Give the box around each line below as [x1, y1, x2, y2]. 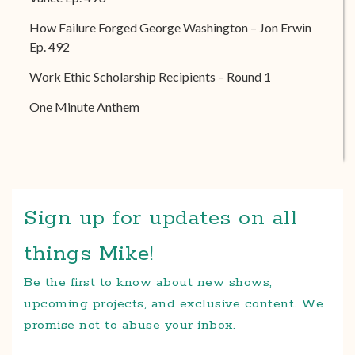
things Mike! [24, 240, 153, 268]
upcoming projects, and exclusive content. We [24, 296, 323, 312]
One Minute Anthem [29, 99, 139, 114]
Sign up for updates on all [24, 204, 297, 232]
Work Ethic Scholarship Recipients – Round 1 [29, 69, 271, 84]
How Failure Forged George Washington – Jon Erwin [29, 20, 311, 35]
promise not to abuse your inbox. [24, 317, 235, 334]
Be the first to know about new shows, [24, 274, 273, 291]
